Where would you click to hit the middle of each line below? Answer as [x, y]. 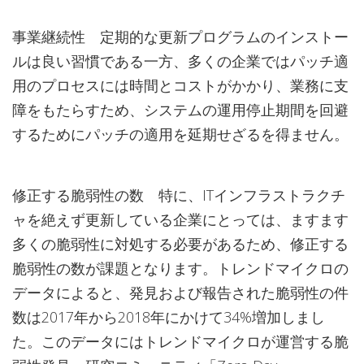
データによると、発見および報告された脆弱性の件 [180, 292]
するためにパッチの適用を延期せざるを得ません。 [180, 134]
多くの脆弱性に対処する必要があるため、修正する [180, 243]
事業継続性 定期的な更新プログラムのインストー [180, 36]
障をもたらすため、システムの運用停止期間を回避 [180, 109]
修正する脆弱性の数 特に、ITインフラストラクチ [179, 195]
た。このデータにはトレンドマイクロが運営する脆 [180, 341]
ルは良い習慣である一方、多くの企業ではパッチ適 [180, 61]
